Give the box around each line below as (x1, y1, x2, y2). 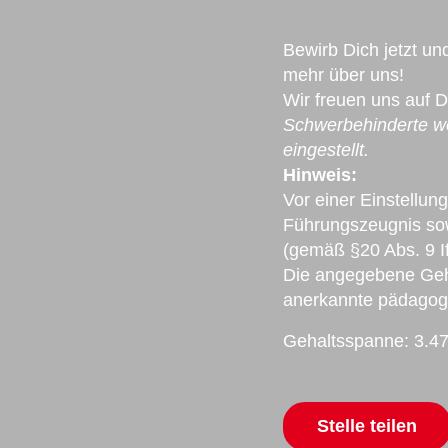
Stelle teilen (316, 416, 417, 437)
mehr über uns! (282, 65, 404, 86)
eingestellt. (282, 140, 369, 161)
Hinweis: (282, 165, 357, 186)
